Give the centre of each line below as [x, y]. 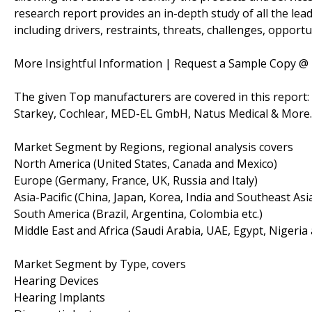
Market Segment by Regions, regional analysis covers [154, 147]
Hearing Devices [56, 280]
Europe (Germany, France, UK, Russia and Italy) [136, 180]
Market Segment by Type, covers [100, 264]
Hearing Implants [60, 297]
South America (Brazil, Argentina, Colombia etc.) [138, 213]
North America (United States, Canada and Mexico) [146, 163]
